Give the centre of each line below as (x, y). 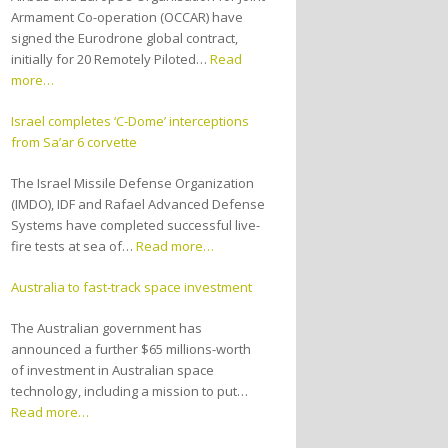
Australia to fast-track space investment (132, 287)
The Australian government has (107, 328)
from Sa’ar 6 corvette (74, 142)
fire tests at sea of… (74, 246)
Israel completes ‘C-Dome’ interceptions (130, 121)
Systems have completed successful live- (136, 225)
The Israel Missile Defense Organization (133, 183)
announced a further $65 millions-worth (131, 349)
